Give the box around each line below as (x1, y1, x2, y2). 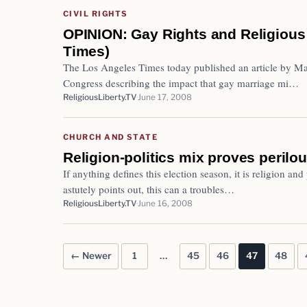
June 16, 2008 (138, 198, 193, 208)
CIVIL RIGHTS (63, 8, 128, 19)
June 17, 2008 (138, 92, 192, 102)
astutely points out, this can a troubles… (63, 182, 234, 196)
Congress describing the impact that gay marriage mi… (63, 75, 299, 90)
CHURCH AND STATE (63, 132, 158, 142)
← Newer (70, 250, 112, 262)
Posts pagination (63, 259, 188, 282)
